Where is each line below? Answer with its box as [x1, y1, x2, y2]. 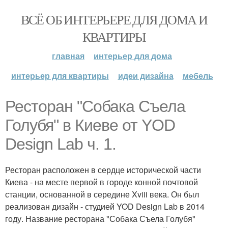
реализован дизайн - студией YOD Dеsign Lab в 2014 [5, 201, 205, 212]
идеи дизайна [118, 70, 174, 81]
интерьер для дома [94, 50, 172, 62]
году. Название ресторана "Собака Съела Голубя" [5, 213, 195, 224]
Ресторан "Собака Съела [5, 97, 185, 116]
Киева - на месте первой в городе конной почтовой [5, 176, 198, 188]
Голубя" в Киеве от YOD [5, 116, 175, 134]
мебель [182, 70, 213, 81]
